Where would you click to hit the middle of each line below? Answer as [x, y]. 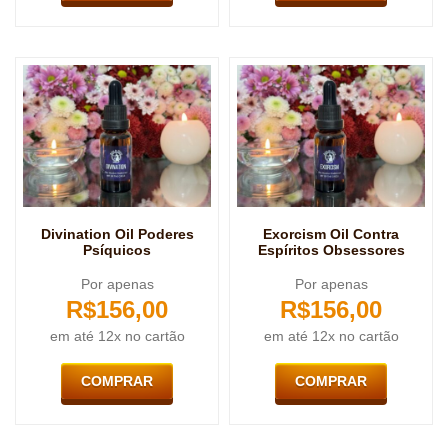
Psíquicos [117, 249]
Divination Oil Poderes [117, 233]
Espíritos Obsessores [331, 249]
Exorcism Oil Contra [331, 233]
